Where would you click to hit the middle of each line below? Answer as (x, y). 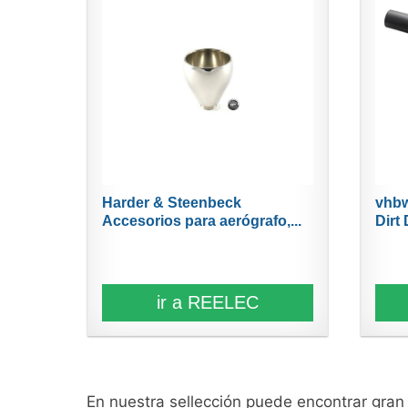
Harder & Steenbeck (171, 202)
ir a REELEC (208, 302)
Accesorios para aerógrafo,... (201, 220)
